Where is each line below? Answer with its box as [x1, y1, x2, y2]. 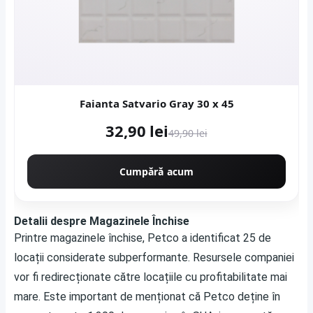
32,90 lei [105, 120, 168, 141]
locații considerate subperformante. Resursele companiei [14, 251, 294, 264]
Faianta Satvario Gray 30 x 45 [196, 96, 234, 110]
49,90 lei [168, 126, 208, 140]
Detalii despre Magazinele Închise [14, 214, 189, 228]
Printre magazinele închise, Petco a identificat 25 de [14, 231, 271, 245]
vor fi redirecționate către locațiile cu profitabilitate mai [14, 270, 287, 284]
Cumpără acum [119, 165, 194, 178]
